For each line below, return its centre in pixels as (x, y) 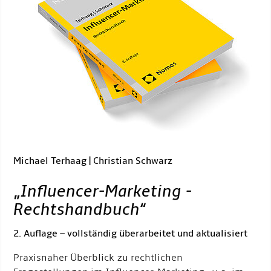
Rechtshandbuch (77, 210)
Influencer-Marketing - (106, 191)
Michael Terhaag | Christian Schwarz (93, 161)
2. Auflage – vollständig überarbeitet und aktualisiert (131, 233)
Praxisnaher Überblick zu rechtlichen (98, 258)
